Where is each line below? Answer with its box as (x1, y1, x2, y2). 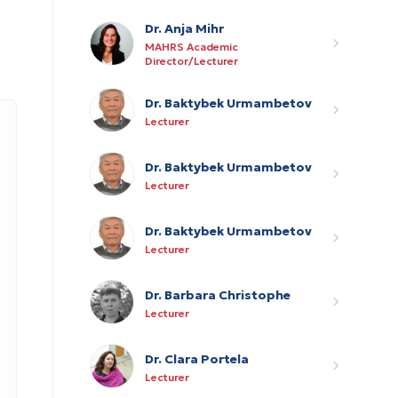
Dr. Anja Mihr (145, 20, 224, 36)
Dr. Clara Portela (145, 350, 249, 367)
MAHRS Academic (145, 40, 238, 53)
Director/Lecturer (145, 54, 238, 68)
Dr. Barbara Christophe (145, 286, 291, 303)
